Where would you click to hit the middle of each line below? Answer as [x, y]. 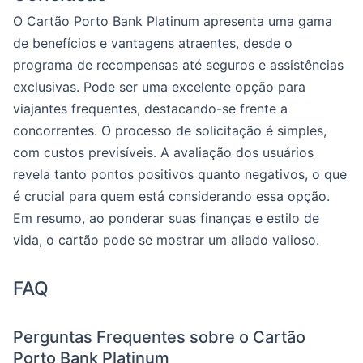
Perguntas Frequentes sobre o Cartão [159, 337]
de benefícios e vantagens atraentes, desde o [153, 43]
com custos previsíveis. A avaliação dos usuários [163, 152]
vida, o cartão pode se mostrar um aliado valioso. [166, 240]
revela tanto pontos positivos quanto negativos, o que [180, 174]
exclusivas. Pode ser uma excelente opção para [159, 87]
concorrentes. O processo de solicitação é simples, [170, 130]
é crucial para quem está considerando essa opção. [171, 196]
